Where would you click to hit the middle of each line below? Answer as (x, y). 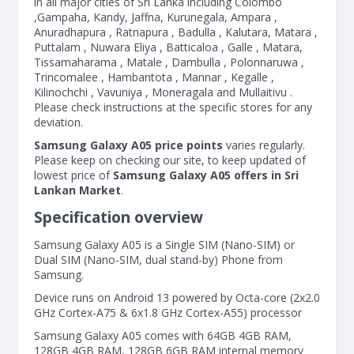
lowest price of (73, 175)
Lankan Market (77, 190)
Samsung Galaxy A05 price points (130, 145)
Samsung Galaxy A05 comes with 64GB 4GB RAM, (163, 335)
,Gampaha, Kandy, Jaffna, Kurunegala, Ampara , (156, 17)
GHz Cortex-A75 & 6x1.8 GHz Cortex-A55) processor (168, 313)
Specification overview (119, 217)
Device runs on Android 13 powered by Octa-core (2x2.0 (177, 298)
